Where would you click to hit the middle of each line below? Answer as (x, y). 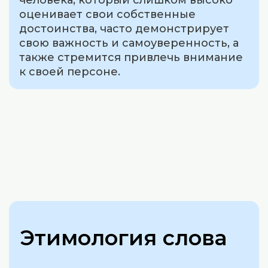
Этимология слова (124, 238)
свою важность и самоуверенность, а (129, 43)
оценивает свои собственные (108, 15)
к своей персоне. (70, 72)
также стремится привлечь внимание (131, 58)
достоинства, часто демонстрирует (124, 29)
